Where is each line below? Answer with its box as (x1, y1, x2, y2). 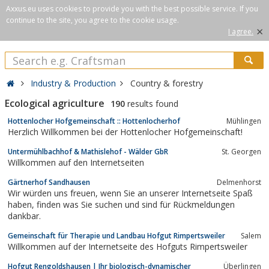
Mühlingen (226, 115, 261, 126)
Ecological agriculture (5, 97, 104, 110)
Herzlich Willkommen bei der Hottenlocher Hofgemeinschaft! (8, 125, 243, 138)
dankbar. (8, 210, 41, 222)
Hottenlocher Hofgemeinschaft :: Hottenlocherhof (8, 115, 180, 126)
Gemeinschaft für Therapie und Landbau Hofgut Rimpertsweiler (8, 230, 225, 241)
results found (125, 98, 178, 109)
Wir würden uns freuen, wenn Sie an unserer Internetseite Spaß (8, 187, 100, 199)
